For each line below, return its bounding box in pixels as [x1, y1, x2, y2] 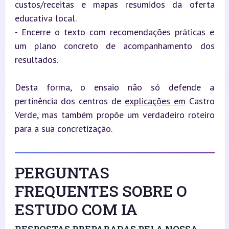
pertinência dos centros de [14, 95, 125, 107]
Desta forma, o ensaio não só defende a [14, 81, 215, 93]
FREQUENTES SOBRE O [14, 180, 187, 201]
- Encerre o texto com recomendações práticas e [14, 26, 215, 38]
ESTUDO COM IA [14, 199, 138, 219]
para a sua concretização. [14, 122, 112, 134]
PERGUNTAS [14, 162, 109, 182]
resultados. [14, 53, 58, 65]
